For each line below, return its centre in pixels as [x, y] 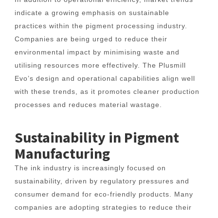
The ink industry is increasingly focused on [90, 168]
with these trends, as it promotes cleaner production [107, 91]
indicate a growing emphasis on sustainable [92, 13]
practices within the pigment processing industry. [101, 26]
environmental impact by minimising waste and [97, 52]
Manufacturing [62, 153]
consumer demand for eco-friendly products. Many [104, 194]
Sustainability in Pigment [97, 137]
